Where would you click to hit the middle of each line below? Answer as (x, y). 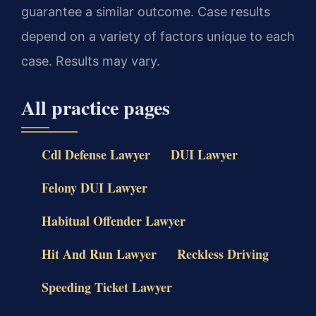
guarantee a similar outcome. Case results (146, 12)
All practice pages (96, 107)
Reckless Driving (223, 254)
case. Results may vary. (91, 61)
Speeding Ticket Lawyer (107, 287)
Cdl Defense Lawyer (96, 154)
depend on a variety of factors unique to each (158, 37)
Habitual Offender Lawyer (113, 221)
